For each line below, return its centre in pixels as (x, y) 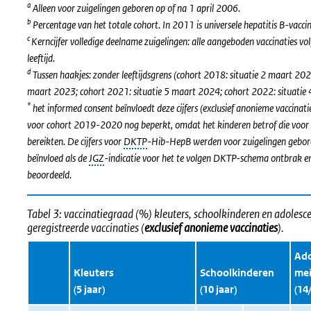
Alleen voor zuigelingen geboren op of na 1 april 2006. (136, 8)
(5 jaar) (89, 289)
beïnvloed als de (58, 158)
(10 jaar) (218, 289)
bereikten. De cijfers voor (75, 141)
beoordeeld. (49, 175)
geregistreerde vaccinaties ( (86, 228)
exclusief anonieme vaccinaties (211, 228)
